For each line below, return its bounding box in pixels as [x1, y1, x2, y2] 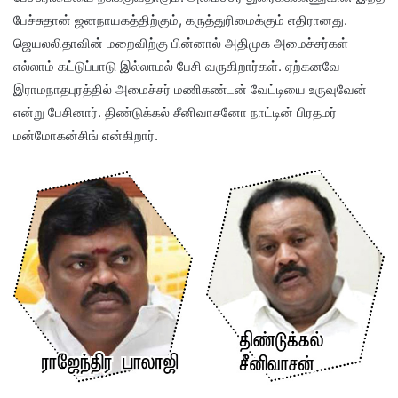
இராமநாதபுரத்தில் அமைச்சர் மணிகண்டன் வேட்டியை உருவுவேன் [13, 81, 367, 99]
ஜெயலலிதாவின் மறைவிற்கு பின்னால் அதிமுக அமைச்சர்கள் [13, 35, 348, 52]
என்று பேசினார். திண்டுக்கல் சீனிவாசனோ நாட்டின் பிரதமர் [13, 104, 337, 122]
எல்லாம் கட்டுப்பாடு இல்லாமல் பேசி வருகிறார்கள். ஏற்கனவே [13, 58, 340, 76]
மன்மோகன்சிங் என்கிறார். [13, 127, 158, 145]
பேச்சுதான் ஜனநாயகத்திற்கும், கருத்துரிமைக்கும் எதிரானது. [13, 12, 347, 29]
